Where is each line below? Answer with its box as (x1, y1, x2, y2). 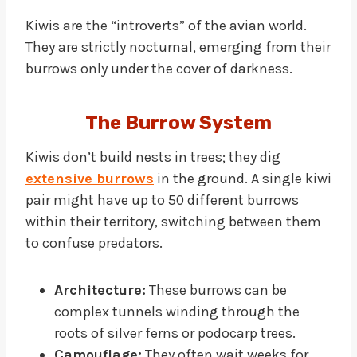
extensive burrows (25, 169, 154, 187)
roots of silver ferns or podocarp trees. (54, 324, 296, 342)
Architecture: (54, 280, 146, 299)
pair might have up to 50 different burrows (25, 190, 299, 209)
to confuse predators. (25, 233, 163, 252)
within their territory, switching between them (25, 212, 321, 230)
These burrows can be (146, 280, 287, 299)
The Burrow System (85, 111, 272, 134)
